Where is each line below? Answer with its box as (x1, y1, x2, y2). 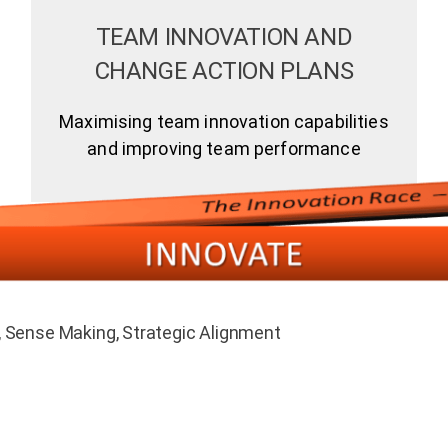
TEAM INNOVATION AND (95, 22, 353, 51)
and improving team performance (87, 137, 361, 159)
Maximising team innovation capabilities (59, 110, 389, 132)
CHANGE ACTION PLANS (94, 56, 354, 85)
